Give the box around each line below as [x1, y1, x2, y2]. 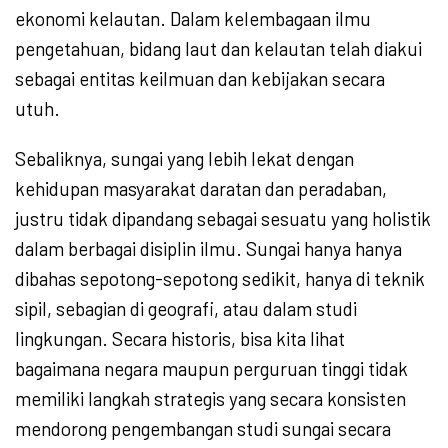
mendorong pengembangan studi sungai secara [15, 417, 391, 441]
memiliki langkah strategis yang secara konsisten [15, 387, 406, 411]
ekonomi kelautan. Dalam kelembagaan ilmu [15, 7, 371, 31]
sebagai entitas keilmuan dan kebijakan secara [15, 67, 385, 91]
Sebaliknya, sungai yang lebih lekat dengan [15, 147, 354, 171]
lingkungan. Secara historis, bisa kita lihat [15, 327, 345, 351]
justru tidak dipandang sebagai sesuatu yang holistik [15, 207, 431, 231]
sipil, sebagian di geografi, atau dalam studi [15, 297, 357, 321]
